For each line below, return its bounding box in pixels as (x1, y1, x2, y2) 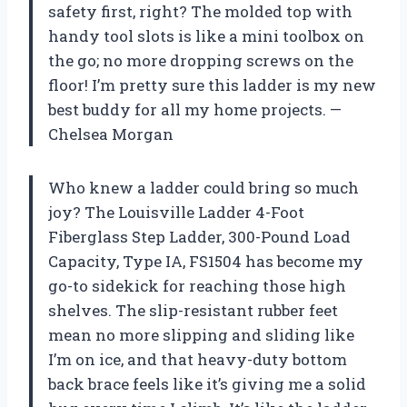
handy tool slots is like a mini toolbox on (48, 25, 364, 46)
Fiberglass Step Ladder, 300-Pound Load (48, 226, 351, 247)
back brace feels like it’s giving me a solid (48, 373, 366, 394)
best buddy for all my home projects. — (48, 99, 342, 120)
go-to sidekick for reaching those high (48, 275, 346, 296)
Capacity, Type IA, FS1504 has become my (48, 251, 363, 272)
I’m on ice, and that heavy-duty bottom (48, 349, 347, 370)
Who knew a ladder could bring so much (48, 177, 359, 198)
